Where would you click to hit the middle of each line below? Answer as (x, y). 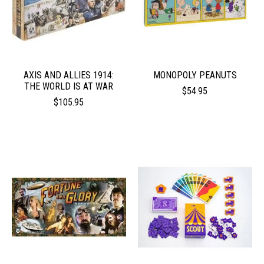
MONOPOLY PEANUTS (195, 75)
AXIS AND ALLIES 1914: (69, 75)
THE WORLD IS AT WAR (69, 86)
